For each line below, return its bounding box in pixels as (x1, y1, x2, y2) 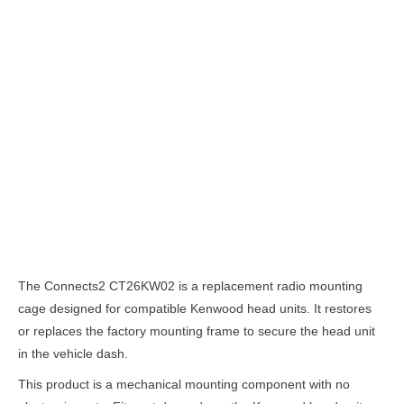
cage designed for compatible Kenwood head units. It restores (18, 301, 372, 316)
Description (169, 238, 235, 252)
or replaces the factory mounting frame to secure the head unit (18, 324, 375, 338)
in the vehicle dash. (18, 346, 128, 361)
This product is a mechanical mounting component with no (18, 377, 350, 391)
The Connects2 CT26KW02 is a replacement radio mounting (18, 279, 363, 293)
